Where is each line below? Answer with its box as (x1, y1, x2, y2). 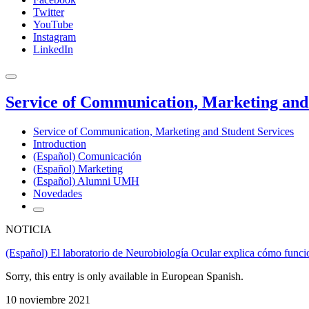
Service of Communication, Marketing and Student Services (33, 125, 294, 137)
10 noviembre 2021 (6, 293, 90, 306)
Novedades (33, 187, 82, 199)
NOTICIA (6, 223, 52, 235)
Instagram (33, 31, 76, 43)
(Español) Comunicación (33, 150, 141, 162)
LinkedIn (33, 43, 73, 55)
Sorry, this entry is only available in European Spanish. (6, 270, 243, 282)
